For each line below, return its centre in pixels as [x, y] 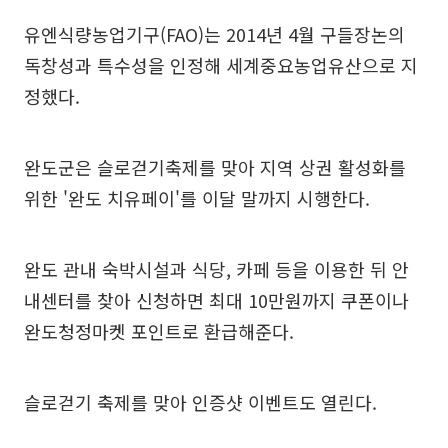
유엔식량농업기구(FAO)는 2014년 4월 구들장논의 [214, 34]
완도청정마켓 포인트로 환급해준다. [159, 331]
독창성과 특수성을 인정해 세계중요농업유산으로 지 [221, 65]
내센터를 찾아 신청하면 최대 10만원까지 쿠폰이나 [216, 300]
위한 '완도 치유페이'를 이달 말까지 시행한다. [197, 198]
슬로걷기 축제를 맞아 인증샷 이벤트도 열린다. [200, 402]
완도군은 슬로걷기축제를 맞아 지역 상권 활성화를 [215, 167]
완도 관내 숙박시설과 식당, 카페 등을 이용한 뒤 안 [216, 269]
